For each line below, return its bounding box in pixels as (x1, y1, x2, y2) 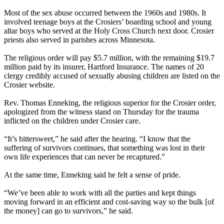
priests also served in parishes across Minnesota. (4, 35, 155, 44)
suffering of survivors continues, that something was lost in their (4, 143, 205, 152)
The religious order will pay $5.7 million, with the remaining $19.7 (4, 53, 214, 62)
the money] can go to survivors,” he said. (4, 206, 133, 215)
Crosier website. (4, 80, 55, 89)
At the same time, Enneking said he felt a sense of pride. (4, 170, 180, 179)
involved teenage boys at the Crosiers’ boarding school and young (4, 17, 211, 26)
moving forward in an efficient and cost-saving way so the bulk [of (4, 197, 214, 206)
